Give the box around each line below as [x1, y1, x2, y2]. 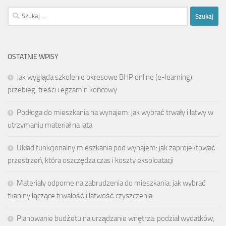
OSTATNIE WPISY [8, 52, 59, 62]
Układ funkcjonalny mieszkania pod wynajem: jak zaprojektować [17, 143, 215, 153]
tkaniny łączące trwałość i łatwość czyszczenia [8, 191, 152, 201]
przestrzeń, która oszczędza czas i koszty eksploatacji [8, 156, 174, 165]
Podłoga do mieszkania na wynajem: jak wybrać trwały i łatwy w [17, 108, 213, 118]
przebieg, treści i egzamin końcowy [8, 85, 117, 95]
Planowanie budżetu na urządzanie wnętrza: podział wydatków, [17, 214, 214, 223]
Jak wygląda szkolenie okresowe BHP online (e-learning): [17, 73, 194, 82]
